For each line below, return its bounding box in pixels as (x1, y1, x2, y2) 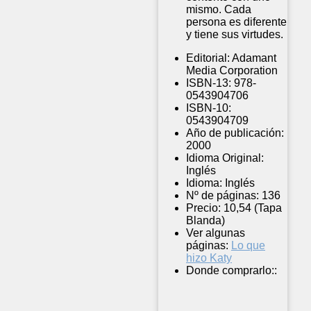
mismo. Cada (186, 3, 251, 16)
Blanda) (186, 215, 225, 227)
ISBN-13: (186, 77, 231, 90)
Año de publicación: (186, 127, 284, 140)
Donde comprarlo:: (186, 264, 277, 277)
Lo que (231, 239, 265, 252)
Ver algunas (186, 227, 245, 239)
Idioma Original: (186, 152, 264, 165)
